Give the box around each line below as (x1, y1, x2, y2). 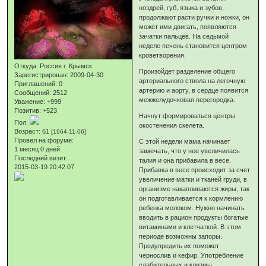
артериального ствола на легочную (139, 77, 246, 85)
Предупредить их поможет (139, 242, 220, 250)
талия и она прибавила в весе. (139, 157, 232, 164)
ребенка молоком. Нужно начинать (139, 204, 245, 212)
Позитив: (14, 106, 42, 114)
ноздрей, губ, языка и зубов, (139, 4, 224, 12)
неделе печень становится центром (139, 42, 248, 50)
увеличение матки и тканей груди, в (139, 176, 248, 183)
